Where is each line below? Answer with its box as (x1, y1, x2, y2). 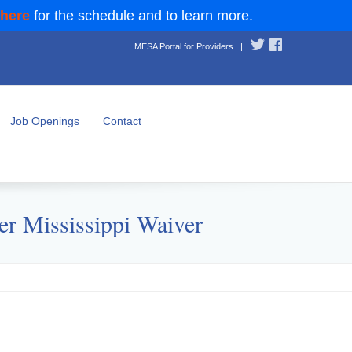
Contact (103, 115, 141, 127)
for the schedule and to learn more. (30, 8, 253, 24)
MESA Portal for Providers (134, 42, 233, 51)
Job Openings (10, 115, 79, 127)
